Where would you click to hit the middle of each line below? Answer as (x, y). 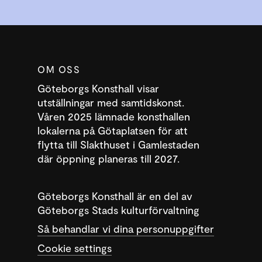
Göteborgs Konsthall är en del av (115, 196)
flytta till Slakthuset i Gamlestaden (118, 144)
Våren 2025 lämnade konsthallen (114, 116)
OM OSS (59, 69)
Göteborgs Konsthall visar (98, 88)
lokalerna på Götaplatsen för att (113, 130)
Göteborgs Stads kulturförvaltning (118, 210)
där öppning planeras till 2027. (108, 158)
